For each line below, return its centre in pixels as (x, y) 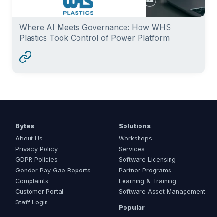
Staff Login (32, 202)
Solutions (135, 126)
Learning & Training (147, 181)
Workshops (135, 138)
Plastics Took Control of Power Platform (95, 38)
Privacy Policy (37, 149)
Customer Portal (39, 191)
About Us (29, 138)
